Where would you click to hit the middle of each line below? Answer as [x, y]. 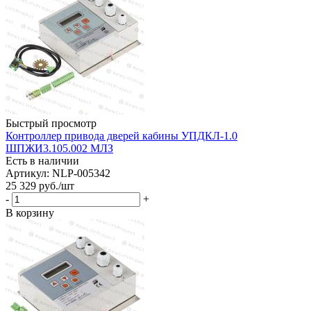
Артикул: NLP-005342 [58, 173]
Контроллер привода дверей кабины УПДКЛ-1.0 [121, 135]
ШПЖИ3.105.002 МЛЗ [59, 148]
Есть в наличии [42, 160]
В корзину [30, 212]
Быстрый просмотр [51, 123]
